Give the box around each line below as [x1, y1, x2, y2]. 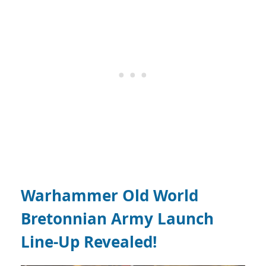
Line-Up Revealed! [21, 231, 157, 253]
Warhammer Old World [21, 185, 198, 207]
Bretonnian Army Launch [21, 208, 214, 230]
